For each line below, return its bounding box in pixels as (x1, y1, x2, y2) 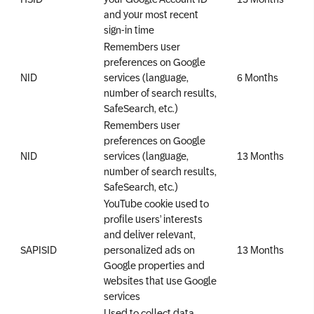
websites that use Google (104, 274, 217, 286)
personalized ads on (104, 243, 195, 255)
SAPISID (20, 243, 57, 255)
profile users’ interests (104, 212, 203, 224)
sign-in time (104, 23, 154, 35)
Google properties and (104, 259, 205, 271)
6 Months (237, 71, 278, 83)
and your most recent (104, 8, 198, 20)
